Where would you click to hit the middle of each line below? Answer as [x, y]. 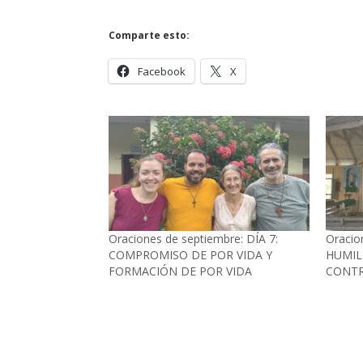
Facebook [162, 72]
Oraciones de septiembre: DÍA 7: [194, 239]
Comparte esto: [149, 36]
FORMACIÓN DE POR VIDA [181, 271]
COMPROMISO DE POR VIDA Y [191, 255]
